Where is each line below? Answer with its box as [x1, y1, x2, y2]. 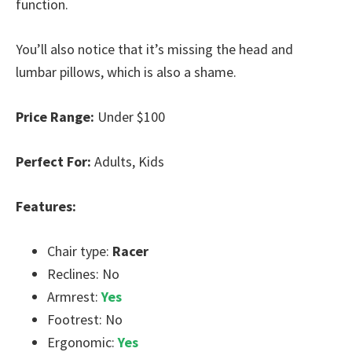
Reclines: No [47, 265, 119, 283]
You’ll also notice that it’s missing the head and [16, 40, 293, 58]
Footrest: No [47, 310, 123, 328]
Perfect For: [16, 152, 91, 170]
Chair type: [47, 242, 112, 260]
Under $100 [94, 108, 165, 126]
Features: [16, 197, 76, 215]
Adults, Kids [91, 152, 164, 170]
